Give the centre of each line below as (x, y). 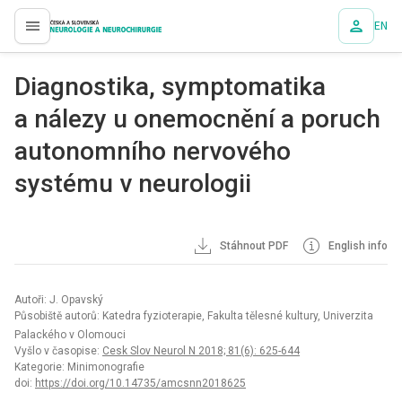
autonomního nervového (153, 151)
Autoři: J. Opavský (59, 300)
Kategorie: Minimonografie (79, 367)
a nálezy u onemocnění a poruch (197, 119)
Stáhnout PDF (253, 246)
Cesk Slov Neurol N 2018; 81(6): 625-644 (201, 351)
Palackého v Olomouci (70, 335)
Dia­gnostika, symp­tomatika (170, 87)
